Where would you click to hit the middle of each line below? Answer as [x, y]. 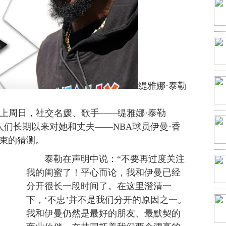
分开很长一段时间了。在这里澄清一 [99, 186]
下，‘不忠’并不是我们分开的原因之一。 [106, 200]
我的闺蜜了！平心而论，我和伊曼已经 [103, 173]
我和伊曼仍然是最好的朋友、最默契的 [103, 213]
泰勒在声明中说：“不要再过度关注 [105, 159]
